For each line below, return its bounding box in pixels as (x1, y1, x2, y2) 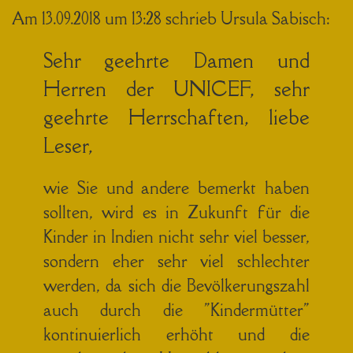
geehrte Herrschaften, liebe (43, 103, 310, 130)
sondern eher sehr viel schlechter (43, 250, 310, 272)
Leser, (43, 132, 93, 158)
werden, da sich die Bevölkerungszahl (43, 274, 310, 296)
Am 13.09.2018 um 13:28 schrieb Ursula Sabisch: (12, 7, 329, 29)
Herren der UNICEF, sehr (43, 75, 310, 102)
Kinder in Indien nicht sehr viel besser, (43, 225, 310, 247)
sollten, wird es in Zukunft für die (43, 201, 310, 223)
